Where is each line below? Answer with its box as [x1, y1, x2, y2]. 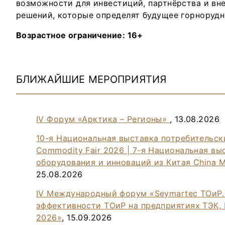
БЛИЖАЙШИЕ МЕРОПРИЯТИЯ [16, 73, 167, 85]
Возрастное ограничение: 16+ [16, 30, 143, 40]
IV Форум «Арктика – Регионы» [36, 114, 170, 124]
